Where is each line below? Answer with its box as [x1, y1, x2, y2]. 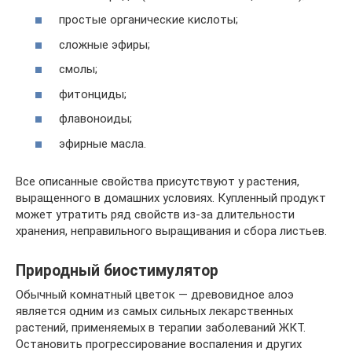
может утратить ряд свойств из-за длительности [16, 207, 295, 222]
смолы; [59, 62, 97, 76]
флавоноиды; [59, 112, 132, 126]
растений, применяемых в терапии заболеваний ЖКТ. [16, 320, 306, 335]
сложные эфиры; [59, 37, 150, 52]
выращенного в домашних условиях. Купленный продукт [16, 190, 326, 205]
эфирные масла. [59, 136, 146, 151]
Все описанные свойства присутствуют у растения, [16, 174, 299, 189]
